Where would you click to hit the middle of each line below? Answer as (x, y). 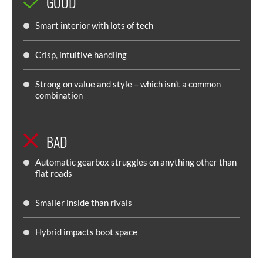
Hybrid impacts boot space (86, 232)
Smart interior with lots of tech (94, 25)
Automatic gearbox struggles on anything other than (136, 162)
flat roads (54, 173)
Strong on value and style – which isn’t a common (128, 84)
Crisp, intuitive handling (81, 54)
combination (59, 95)
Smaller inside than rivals (84, 202)
